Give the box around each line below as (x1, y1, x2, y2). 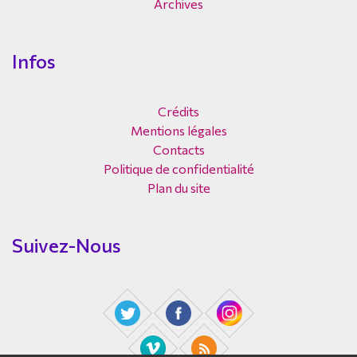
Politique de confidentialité (103, 160, 254, 176)
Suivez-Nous (12, 233, 121, 257)
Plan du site (147, 179, 210, 195)
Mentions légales (130, 122, 227, 138)
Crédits (158, 103, 199, 119)
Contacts (152, 141, 205, 157)
